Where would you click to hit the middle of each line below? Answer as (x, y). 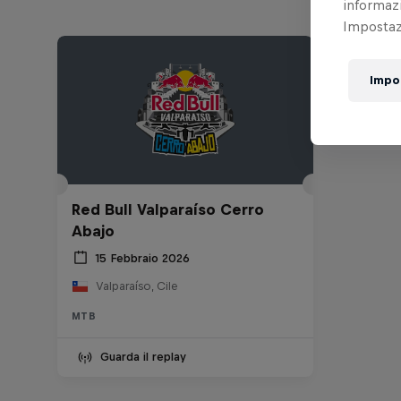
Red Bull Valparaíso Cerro (168, 210)
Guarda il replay (143, 357)
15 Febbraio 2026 (142, 258)
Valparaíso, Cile (137, 286)
